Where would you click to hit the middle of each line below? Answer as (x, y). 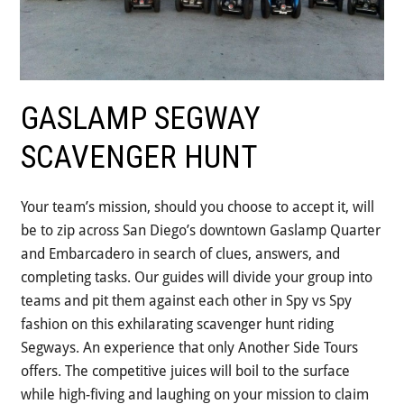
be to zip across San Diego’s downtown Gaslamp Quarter (201, 231)
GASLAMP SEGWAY (141, 119)
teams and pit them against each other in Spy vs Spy (187, 301)
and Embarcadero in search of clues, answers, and (181, 254)
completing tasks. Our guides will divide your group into (197, 278)
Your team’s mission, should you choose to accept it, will (198, 207)
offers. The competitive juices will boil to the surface (186, 372)
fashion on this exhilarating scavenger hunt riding (178, 325)
